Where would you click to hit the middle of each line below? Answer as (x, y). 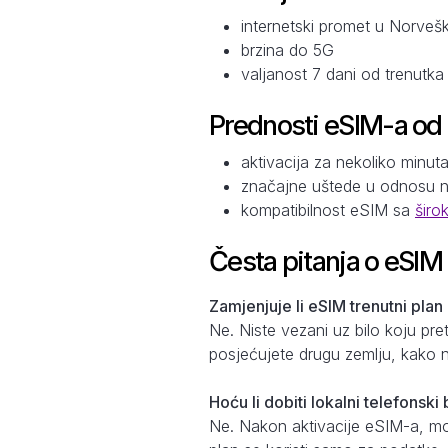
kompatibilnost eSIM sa (328, 209)
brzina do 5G (287, 49)
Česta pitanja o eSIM (325, 261)
